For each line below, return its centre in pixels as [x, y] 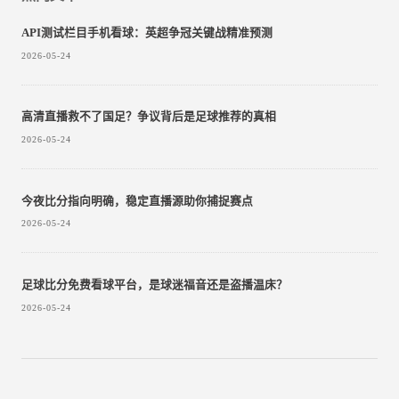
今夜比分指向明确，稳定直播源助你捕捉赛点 [137, 201]
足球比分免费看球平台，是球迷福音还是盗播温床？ [155, 285]
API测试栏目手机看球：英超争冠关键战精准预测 [147, 33]
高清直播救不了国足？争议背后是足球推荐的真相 [149, 117]
